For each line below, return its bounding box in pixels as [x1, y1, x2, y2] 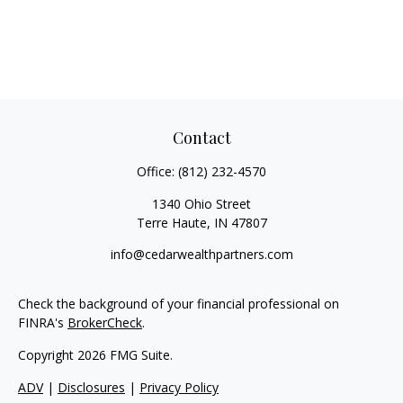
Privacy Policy [139, 379, 219, 396]
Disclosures [58, 379, 125, 396]
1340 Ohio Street [152, 195, 251, 212]
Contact [172, 127, 231, 148]
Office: [137, 163, 178, 180]
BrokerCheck [67, 314, 142, 331]
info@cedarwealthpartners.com [110, 246, 293, 263]
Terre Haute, [136, 214, 210, 231]
